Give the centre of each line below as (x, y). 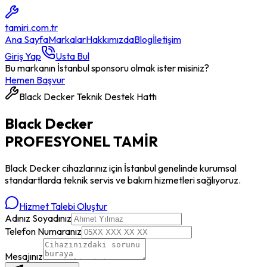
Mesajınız (24, 256)
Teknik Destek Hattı (116, 97)
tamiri (17, 27)
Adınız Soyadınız (38, 218)
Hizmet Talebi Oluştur (63, 206)
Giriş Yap (23, 56)
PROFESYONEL (58, 141)
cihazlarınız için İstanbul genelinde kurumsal (148, 168)
